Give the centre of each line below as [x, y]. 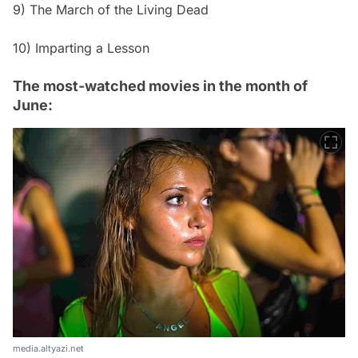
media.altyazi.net [48, 348]
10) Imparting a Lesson [81, 48]
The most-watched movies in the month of [160, 86]
